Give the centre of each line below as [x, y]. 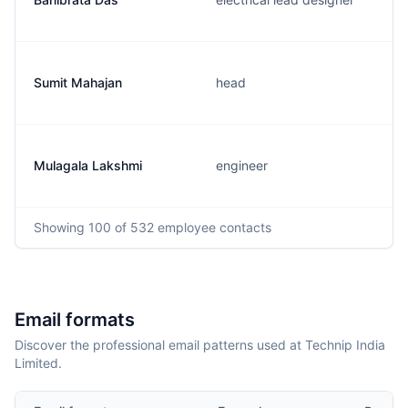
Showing [61, 227]
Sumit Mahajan [78, 82]
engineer [242, 165]
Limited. [38, 363]
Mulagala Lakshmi [88, 165]
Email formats [75, 320]
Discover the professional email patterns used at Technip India [200, 345]
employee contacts [213, 227]
